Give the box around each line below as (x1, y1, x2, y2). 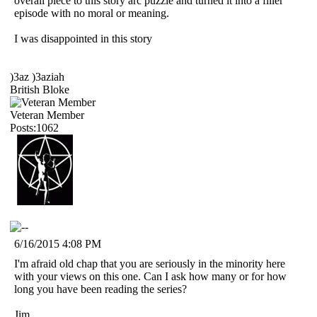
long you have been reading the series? (14, 282, 187, 295)
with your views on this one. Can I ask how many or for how (14, 270, 287, 282)
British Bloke (10, 83, 69, 96)
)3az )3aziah (10, 70, 64, 83)
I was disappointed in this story (14, 32, 152, 45)
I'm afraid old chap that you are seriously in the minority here (14, 257, 285, 270)
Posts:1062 (10, 121, 59, 134)
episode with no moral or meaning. (14, 6, 169, 19)
